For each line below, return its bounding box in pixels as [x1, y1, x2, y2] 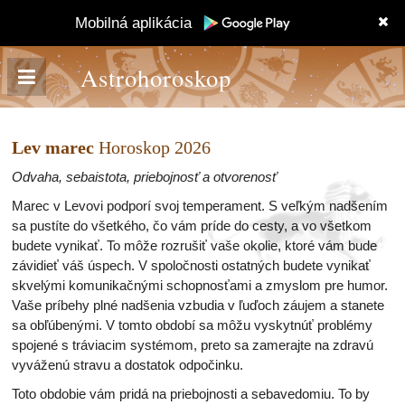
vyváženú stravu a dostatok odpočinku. [12, 357, 243, 372]
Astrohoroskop [80, 61, 231, 93]
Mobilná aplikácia [75, 14, 196, 32]
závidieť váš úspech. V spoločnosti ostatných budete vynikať [12, 258, 371, 273]
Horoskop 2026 [99, 137, 211, 157]
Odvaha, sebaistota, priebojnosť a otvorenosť [12, 169, 277, 184]
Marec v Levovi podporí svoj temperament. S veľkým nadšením [12, 198, 388, 213]
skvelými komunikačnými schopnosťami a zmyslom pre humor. [12, 278, 388, 293]
